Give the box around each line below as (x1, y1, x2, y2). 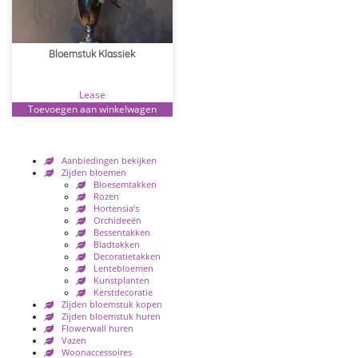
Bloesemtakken (93, 179, 157, 191)
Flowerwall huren (62, 323, 133, 335)
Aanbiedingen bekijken (62, 155, 157, 167)
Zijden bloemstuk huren (62, 311, 161, 323)
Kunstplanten (93, 275, 149, 287)
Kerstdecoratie (93, 287, 153, 299)
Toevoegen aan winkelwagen (27, 102, 157, 117)
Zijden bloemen (62, 167, 126, 179)
